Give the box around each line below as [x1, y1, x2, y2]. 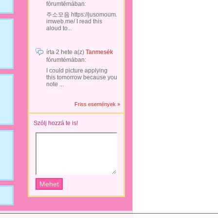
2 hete [56, 49, 73, 55]
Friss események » [74, 101, 120, 107]
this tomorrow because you [46, 74, 117, 81]
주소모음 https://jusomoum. [46, 11, 117, 18]
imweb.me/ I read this [46, 18, 102, 25]
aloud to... [46, 25, 72, 32]
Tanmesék [86, 49, 113, 55]
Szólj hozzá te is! [34, 120, 78, 127]
